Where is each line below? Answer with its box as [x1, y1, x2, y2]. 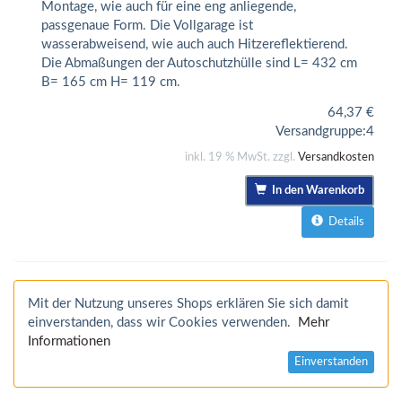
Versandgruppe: [275, 124, 366, 138]
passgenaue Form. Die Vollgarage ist [41, 19, 253, 33]
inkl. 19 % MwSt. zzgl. [185, 151, 298, 163]
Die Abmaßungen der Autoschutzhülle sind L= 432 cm [41, 57, 357, 71]
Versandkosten [298, 151, 374, 163]
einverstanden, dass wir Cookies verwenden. [28, 315, 298, 329]
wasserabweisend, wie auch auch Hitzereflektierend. [41, 38, 348, 52]
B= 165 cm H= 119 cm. [41, 75, 180, 90]
